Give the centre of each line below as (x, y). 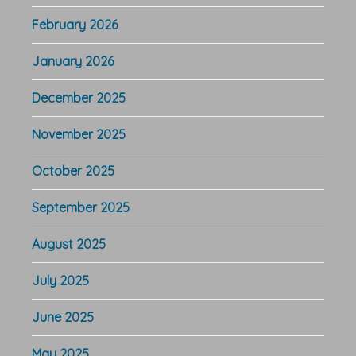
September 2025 (81, 207)
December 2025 (79, 97)
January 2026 (73, 61)
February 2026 (75, 24)
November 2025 (79, 134)
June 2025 (63, 317)
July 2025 (60, 280)
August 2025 (69, 244)
